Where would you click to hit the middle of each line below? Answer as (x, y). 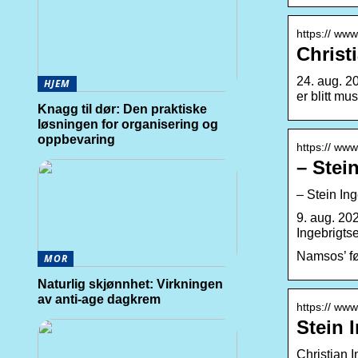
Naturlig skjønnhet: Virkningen (130, 284)
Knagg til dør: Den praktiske (122, 109)
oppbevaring (76, 139)
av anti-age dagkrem (99, 299)
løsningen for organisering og (128, 124)
